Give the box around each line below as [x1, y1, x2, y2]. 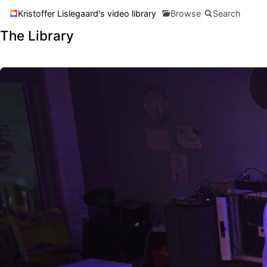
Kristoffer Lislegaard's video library [18, 8, 157, 18]
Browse [170, 8, 201, 18]
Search [212, 8, 241, 18]
